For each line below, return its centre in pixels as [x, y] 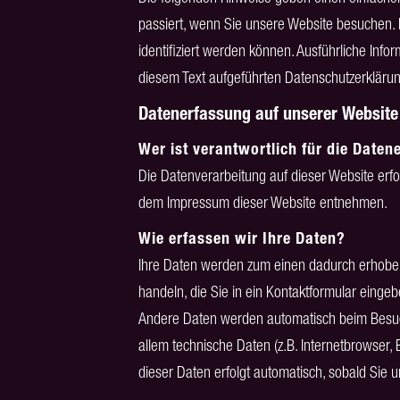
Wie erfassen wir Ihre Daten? [242, 238]
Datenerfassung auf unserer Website [268, 113]
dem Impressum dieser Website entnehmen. [262, 202]
